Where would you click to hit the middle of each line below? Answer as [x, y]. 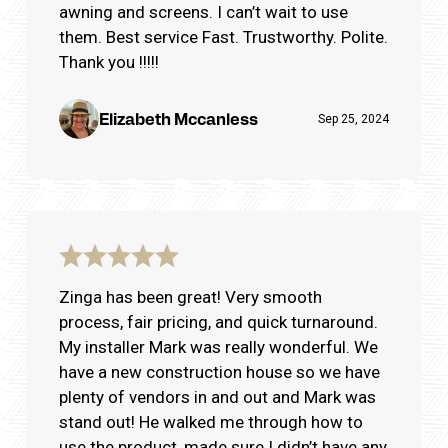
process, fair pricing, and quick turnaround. [218, 321]
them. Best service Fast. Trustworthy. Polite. [82, 36]
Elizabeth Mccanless [178, 118]
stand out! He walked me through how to [211, 421]
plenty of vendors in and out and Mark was [217, 396]
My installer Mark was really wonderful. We [218, 346]
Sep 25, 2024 [353, 118]
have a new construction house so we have [219, 371]
